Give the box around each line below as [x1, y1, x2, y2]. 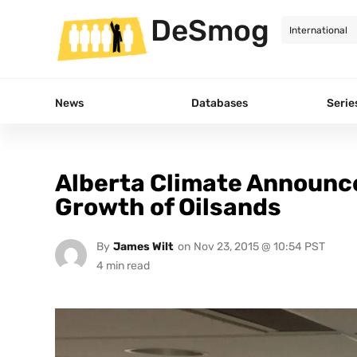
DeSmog [151, 13, 269, 48]
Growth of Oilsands [55, 192, 281, 222]
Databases [191, 96, 248, 110]
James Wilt [112, 239, 174, 253]
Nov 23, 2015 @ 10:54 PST [193, 239, 325, 253]
